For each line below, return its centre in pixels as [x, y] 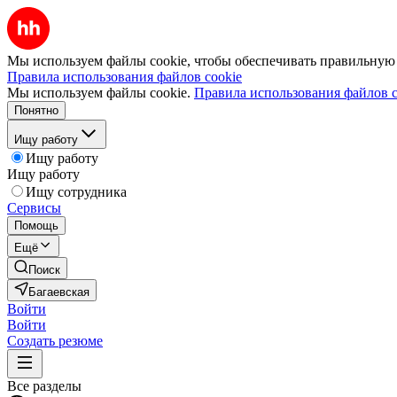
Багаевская [59, 292]
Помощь [36, 226]
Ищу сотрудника [76, 192]
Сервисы [34, 208]
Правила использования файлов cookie [125, 77]
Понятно [36, 110]
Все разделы [44, 386]
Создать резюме [55, 341]
